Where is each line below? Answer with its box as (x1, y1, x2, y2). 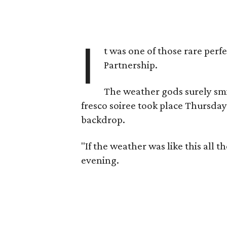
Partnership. (104, 59, 158, 71)
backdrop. (81, 113, 125, 126)
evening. (81, 154, 119, 166)
